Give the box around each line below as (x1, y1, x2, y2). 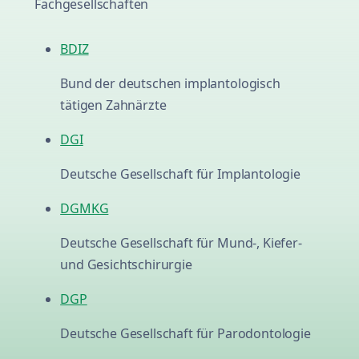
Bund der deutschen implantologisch (60, 75, 280, 93)
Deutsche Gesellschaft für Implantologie (60, 165, 301, 184)
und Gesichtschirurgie (60, 256, 192, 274)
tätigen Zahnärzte (60, 96, 167, 115)
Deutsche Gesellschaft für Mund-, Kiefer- (60, 234, 302, 252)
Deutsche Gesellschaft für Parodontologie (60, 325, 311, 343)
